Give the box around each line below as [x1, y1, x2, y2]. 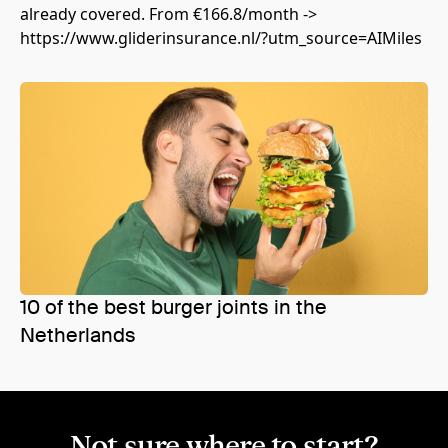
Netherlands [20, 327, 136, 347]
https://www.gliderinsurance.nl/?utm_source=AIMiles [20, 27, 422, 49]
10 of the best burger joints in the [20, 299, 327, 319]
